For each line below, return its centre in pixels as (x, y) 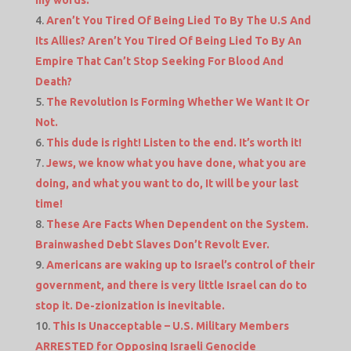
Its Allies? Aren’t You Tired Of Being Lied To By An (168, 41)
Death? (53, 82)
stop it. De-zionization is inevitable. (130, 306)
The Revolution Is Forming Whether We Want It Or (177, 102)
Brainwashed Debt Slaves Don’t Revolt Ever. (152, 245)
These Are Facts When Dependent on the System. (177, 224)
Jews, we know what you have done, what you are (176, 163)
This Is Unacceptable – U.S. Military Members (170, 326)
